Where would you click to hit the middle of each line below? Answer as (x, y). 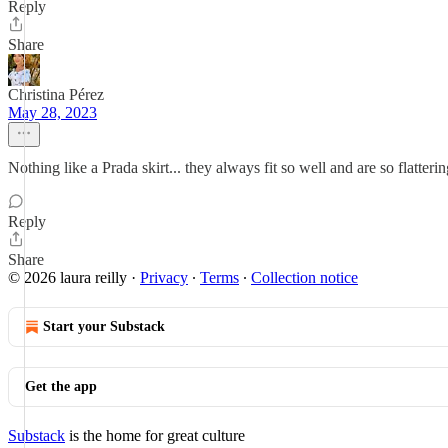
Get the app (61, 386)
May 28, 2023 (52, 112)
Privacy (164, 277)
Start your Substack (104, 326)
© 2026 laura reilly (67, 277)
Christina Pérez (56, 94)
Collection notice (304, 277)
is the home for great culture (155, 435)
